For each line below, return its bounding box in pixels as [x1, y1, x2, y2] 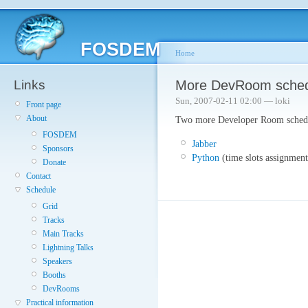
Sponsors [43, 144, 74, 154]
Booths [43, 270, 66, 280]
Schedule [26, 185, 56, 195]
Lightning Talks [43, 243, 93, 253]
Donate [43, 157, 66, 168]
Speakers [43, 256, 72, 267]
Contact [26, 171, 51, 181]
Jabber [192, 137, 217, 149]
